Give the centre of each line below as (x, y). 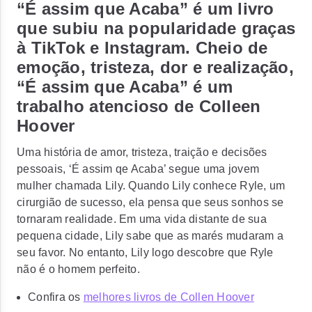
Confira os (54, 297)
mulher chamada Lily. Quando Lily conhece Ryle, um (151, 186)
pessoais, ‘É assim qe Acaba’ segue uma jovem (138, 169)
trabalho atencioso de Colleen (139, 106)
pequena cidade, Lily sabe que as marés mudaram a (150, 236)
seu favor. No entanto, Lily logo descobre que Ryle (145, 252)
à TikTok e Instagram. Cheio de (142, 48)
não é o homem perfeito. (78, 269)
